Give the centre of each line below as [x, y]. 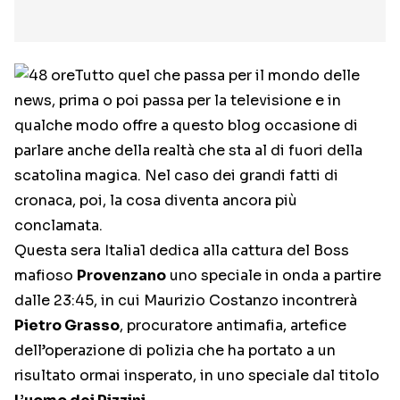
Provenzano [121, 275]
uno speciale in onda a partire [274, 275]
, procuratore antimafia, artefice [233, 325]
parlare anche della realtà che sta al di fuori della [188, 150]
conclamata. [58, 225]
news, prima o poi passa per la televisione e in [178, 100]
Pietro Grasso [67, 325]
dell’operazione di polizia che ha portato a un [175, 350]
